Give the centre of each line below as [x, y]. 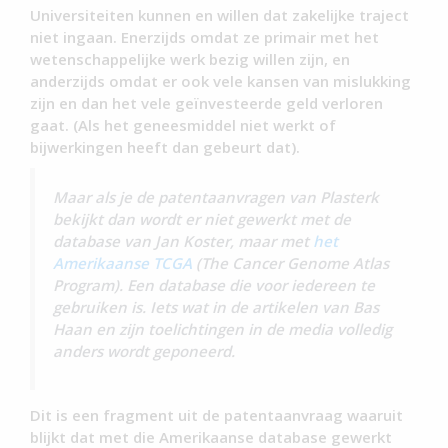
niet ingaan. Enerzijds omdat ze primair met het [204, 36]
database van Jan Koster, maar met [181, 241]
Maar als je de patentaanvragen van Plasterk [216, 197]
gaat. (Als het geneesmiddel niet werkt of [183, 124]
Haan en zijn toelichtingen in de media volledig [223, 329]
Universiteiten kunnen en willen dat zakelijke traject [219, 14]
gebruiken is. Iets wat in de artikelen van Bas [216, 307]
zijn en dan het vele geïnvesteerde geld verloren [206, 102]
